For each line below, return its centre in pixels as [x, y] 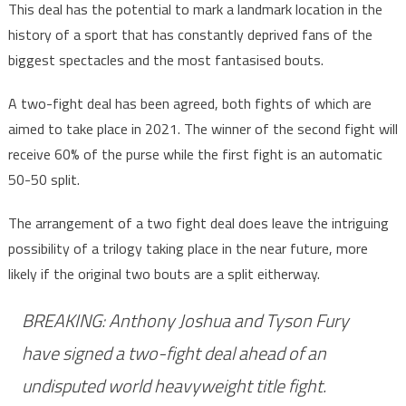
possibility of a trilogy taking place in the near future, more [188, 248]
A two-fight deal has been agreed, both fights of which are [189, 103]
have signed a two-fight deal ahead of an [174, 353]
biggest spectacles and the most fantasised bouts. [165, 60]
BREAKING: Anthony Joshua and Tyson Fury [185, 320]
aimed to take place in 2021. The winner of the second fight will [203, 129]
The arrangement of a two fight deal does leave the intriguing [198, 223]
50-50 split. [43, 179]
